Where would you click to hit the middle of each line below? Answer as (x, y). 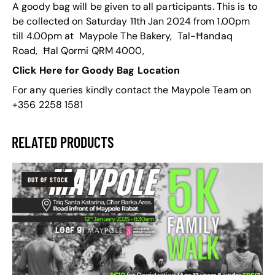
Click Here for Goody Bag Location (98, 71)
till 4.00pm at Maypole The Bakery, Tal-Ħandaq (122, 36)
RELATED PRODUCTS (63, 142)
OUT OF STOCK (48, 180)
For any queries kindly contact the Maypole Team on (132, 90)
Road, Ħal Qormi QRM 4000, (78, 51)
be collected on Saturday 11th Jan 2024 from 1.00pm (131, 21)
